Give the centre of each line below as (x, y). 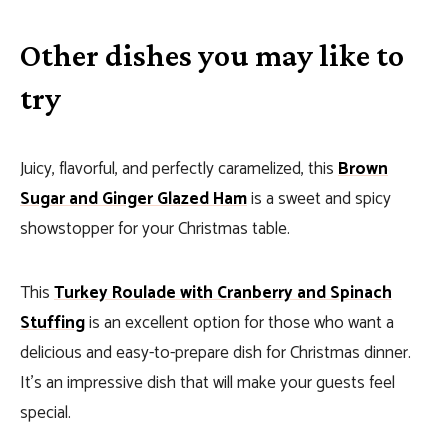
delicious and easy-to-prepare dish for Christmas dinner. (215, 353)
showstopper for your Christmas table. (155, 229)
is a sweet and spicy (319, 199)
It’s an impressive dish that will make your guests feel (207, 383)
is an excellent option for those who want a (239, 323)
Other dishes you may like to (212, 55)
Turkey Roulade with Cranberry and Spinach (223, 293)
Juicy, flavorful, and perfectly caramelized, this (179, 169)
